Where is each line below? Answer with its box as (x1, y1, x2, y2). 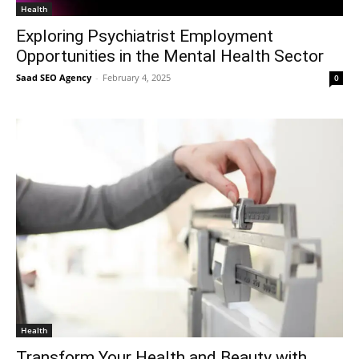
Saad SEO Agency (16, 71, 91, 83)
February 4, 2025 (103, 71, 171, 83)
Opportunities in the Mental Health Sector (16, 46, 324, 66)
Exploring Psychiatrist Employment (16, 26, 273, 46)
